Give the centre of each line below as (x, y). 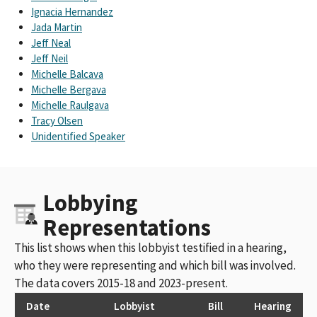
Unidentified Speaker (78, 136)
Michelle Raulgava (70, 105)
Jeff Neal (51, 42)
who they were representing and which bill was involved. (155, 265)
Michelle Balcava (67, 74)
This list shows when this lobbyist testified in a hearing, (150, 247)
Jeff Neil (50, 58)
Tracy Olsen (57, 120)
